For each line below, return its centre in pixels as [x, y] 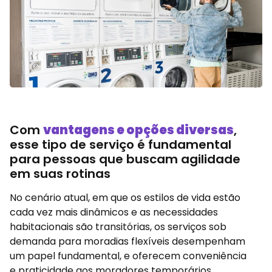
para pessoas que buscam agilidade [125, 159]
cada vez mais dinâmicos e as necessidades [114, 212]
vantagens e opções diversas [138, 130]
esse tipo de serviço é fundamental [121, 145]
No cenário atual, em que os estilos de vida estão [125, 198]
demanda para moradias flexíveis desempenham [127, 242]
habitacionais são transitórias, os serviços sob [118, 227]
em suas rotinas [62, 174]
